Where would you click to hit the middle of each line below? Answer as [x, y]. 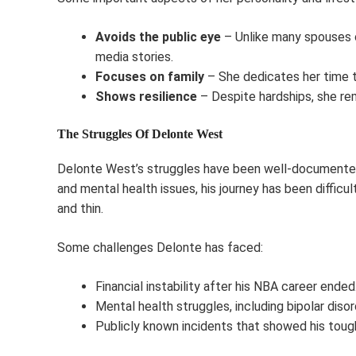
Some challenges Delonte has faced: [160, 247]
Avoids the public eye [158, 37]
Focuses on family [150, 76]
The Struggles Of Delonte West [140, 133]
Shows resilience [146, 96]
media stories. [134, 56]
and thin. [80, 208]
